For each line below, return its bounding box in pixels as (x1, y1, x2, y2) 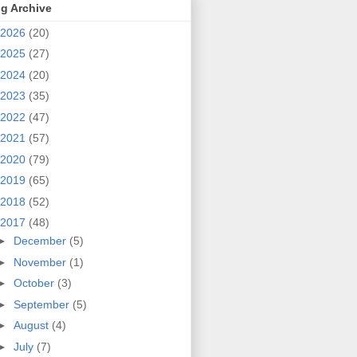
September (13, 297, 73, 311)
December (13, 234, 69, 248)
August (13, 319, 52, 332)
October (13, 277, 57, 290)
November (13, 255, 69, 269)
